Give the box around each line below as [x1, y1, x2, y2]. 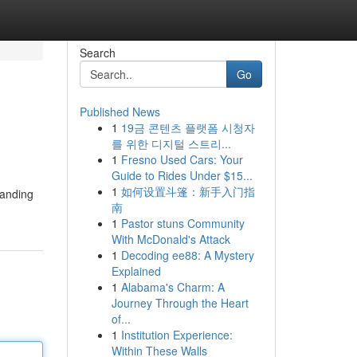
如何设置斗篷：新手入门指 [120, 183, 255, 199]
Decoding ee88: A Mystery [120, 247, 254, 263]
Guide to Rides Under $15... [111, 167, 253, 183]
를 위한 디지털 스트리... [111, 135, 231, 151]
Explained [111, 263, 161, 279]
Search [79, 45, 116, 61]
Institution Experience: [120, 327, 233, 343]
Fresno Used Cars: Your [120, 151, 243, 167]
